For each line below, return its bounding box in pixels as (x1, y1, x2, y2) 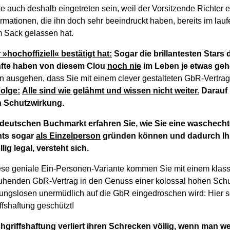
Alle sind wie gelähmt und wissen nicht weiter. (22, 86, 200, 95)
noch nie (107, 62, 142, 71)
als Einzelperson (36, 131, 101, 141)
